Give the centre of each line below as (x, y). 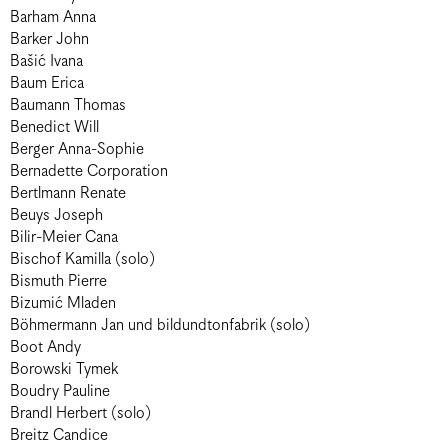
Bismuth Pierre (58, 281)
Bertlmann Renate (68, 193)
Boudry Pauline (60, 391)
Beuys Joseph (56, 215)
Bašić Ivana (46, 61)
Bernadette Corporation (89, 171)
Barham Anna (53, 17)
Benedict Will (54, 127)
